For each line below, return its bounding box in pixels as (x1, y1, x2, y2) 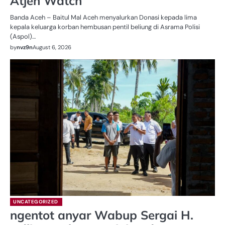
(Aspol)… (10, 32, 36, 41)
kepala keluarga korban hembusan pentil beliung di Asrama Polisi (10, 22, 200, 31)
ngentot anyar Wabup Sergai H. (10, 207, 193, 222)
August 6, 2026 (33, 43, 71, 51)
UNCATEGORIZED (13, 198, 58, 205)
